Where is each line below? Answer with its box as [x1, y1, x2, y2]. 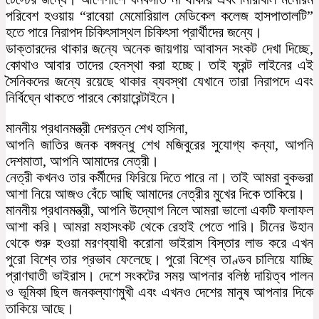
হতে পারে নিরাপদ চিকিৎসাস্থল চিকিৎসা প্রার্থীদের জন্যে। [6, 23, 262, 40]
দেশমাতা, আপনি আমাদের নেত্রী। [6, 152, 159, 169]
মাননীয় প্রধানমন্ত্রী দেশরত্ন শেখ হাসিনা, [6, 120, 188, 136]
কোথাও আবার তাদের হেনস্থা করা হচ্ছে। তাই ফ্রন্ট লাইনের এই [6, 56, 313, 73]
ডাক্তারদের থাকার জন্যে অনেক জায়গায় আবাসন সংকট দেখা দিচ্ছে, [6, 40, 313, 56]
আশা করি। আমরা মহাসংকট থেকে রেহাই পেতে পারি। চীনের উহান [6, 218, 313, 234]
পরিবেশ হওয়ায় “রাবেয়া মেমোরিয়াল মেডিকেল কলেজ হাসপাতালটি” [6, 7, 313, 23]
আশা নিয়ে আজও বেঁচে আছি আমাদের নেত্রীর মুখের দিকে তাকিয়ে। [6, 185, 305, 202]
